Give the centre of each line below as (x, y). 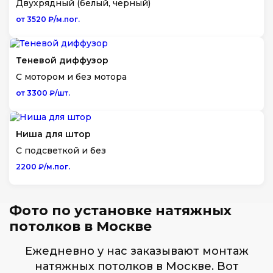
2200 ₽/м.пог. (43, 167)
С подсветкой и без (61, 151)
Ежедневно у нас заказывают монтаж (136, 251)
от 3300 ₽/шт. (43, 93)
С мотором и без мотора (71, 77)
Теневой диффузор (62, 60)
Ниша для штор (53, 134)
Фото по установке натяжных (120, 211)
